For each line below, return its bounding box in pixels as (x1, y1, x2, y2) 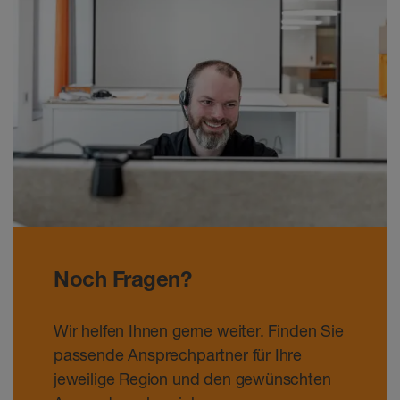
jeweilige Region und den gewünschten (54, 368, 331, 388)
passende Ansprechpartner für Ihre (54, 344, 303, 364)
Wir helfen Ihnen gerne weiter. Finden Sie (54, 320, 344, 340)
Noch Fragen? (54, 265, 192, 292)
